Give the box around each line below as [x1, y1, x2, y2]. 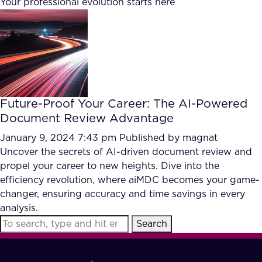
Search [136, 219, 167, 229]
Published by [119, 133, 182, 143]
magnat [182, 133, 218, 143]
